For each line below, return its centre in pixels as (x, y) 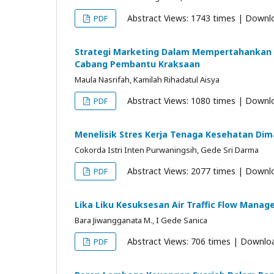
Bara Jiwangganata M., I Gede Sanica (141, 220)
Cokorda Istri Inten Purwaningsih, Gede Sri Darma (167, 150)
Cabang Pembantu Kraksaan (137, 64)
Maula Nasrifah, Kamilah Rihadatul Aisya (147, 80)
